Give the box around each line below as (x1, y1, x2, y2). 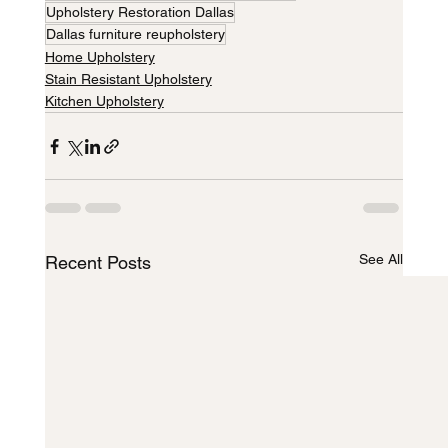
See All (359, 251, 404, 268)
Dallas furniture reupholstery (45, 26, 225, 43)
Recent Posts (44, 252, 151, 274)
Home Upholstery (44, 49, 155, 66)
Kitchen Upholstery (44, 93, 164, 110)
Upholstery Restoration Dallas (45, 4, 234, 21)
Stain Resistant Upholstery (44, 71, 212, 88)
